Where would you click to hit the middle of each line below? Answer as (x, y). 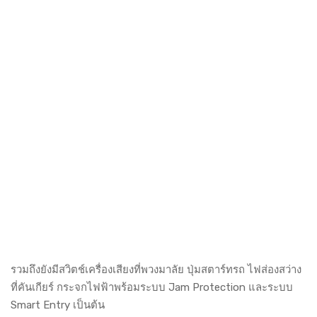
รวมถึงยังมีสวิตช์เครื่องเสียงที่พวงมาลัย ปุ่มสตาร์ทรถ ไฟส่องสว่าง (156, 269)
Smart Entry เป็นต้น (58, 305)
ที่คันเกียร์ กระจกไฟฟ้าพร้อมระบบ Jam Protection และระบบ (152, 287)
